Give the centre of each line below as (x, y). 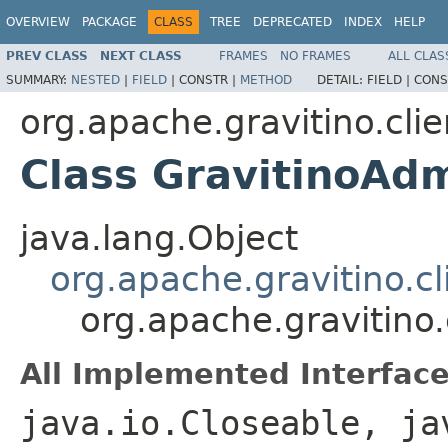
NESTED (95, 79)
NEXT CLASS (141, 55)
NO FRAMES (315, 55)
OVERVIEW (38, 22)
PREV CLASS (47, 55)
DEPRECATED (292, 22)
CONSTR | (209, 79)
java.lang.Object (159, 237)
